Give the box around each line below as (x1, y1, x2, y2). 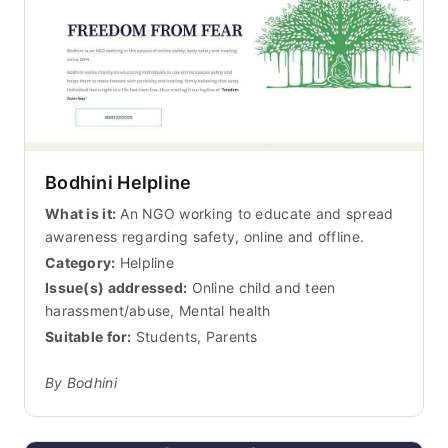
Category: (45, 253, 116, 271)
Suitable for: (45, 328, 132, 346)
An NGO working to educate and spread (116, 204, 394, 222)
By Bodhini (45, 373, 117, 391)
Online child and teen (187, 279, 336, 297)
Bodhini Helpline (45, 171, 192, 193)
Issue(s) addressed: (45, 279, 188, 297)
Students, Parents (131, 328, 258, 346)
